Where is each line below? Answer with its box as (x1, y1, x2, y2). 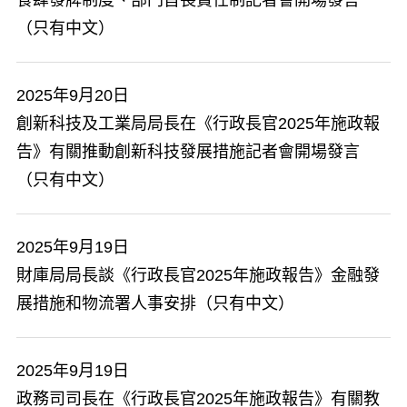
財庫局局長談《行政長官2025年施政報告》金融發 (16, 266, 380, 284)
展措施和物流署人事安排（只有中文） (16, 294, 294, 313)
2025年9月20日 (16, 86, 129, 104)
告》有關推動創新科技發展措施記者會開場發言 (16, 143, 360, 161)
